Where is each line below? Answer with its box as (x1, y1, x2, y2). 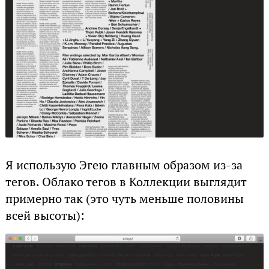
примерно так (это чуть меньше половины (5, 191, 244, 207)
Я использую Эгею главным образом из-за (5, 157, 243, 174)
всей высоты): (5, 208, 85, 224)
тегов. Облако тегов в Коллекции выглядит (5, 174, 247, 190)
